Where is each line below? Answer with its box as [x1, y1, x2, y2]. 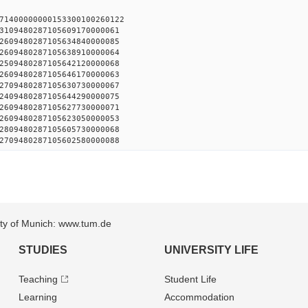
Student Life [164, 274, 217, 285]
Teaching [19, 274, 58, 285]
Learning [19, 291, 58, 302]
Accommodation [164, 291, 234, 302]
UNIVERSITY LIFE [164, 244, 258, 256]
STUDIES [19, 244, 68, 256]
